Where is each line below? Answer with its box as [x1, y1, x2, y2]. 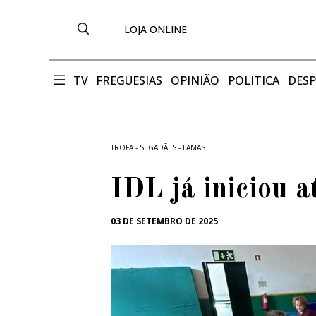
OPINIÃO [171, 72, 220, 88]
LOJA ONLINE [124, 23, 187, 37]
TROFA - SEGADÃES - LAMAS [111, 142, 205, 152]
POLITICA [228, 72, 280, 88]
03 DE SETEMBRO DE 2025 [111, 214, 218, 227]
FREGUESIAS [96, 72, 163, 88]
